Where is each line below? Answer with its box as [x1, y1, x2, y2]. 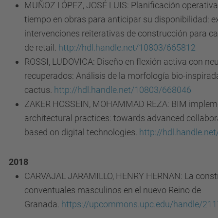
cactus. [24, 85, 54, 95]
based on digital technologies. [24, 127, 139, 137]
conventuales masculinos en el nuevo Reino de [24, 185, 201, 195]
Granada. [24, 199, 61, 209]
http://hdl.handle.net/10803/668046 [54, 85, 191, 95]
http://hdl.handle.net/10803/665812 [58, 42, 196, 53]
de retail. [24, 42, 58, 53]
